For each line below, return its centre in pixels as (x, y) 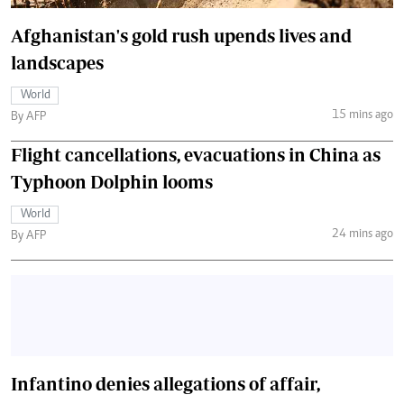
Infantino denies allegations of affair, (165, 383)
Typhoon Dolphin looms (112, 181)
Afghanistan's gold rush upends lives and (181, 35)
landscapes (57, 62)
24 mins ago (362, 235)
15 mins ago (362, 116)
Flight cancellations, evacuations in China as (196, 154)
